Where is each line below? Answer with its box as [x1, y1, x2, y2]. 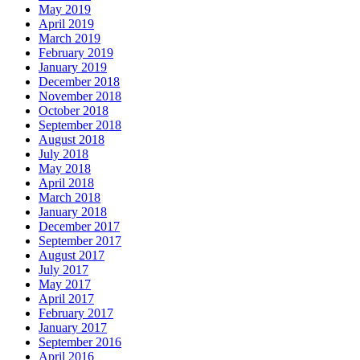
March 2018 [39, 190, 100, 205]
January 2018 [39, 205, 107, 219]
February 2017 [39, 306, 113, 321]
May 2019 [39, 2, 91, 17]
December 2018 [39, 75, 120, 89]
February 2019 [39, 46, 113, 60]
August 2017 [39, 248, 104, 263]
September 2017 [39, 234, 121, 248]
